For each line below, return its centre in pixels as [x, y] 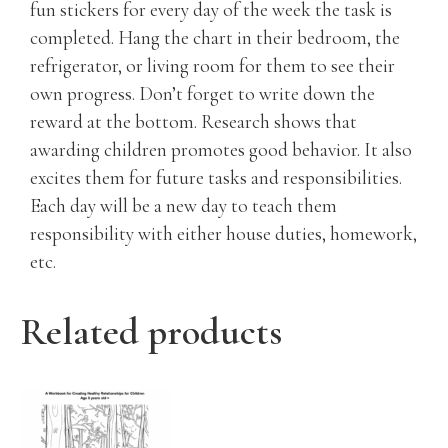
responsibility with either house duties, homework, [223, 233]
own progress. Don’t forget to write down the [202, 93]
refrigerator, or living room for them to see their [212, 65]
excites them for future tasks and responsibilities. [216, 177]
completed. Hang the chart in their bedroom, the [215, 37]
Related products [151, 331]
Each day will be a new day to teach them [183, 205]
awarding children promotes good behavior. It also [221, 149]
